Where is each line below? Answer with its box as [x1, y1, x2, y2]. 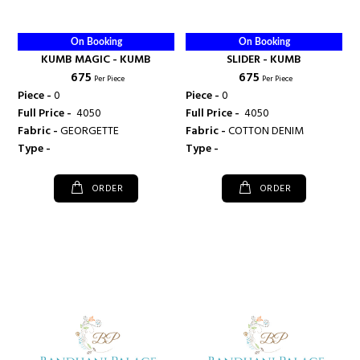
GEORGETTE [60, 122, 119, 141]
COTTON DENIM [228, 122, 304, 141]
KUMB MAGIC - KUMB [41, 51, 151, 69]
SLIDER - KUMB [227, 51, 301, 69]
